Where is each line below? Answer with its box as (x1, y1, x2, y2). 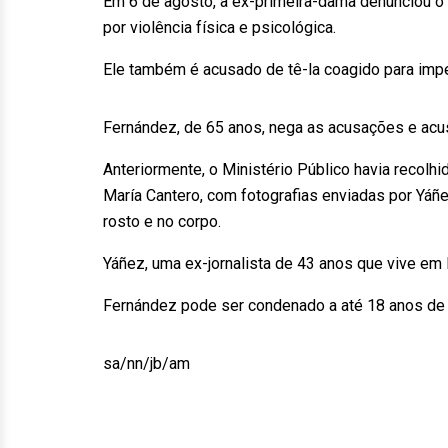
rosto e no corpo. (103, 212, 221, 231)
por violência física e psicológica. (103, 18, 336, 37)
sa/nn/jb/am (103, 354, 190, 373)
